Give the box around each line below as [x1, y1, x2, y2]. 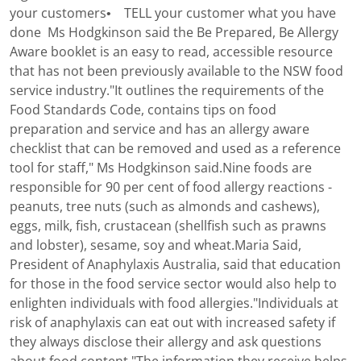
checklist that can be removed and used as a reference [10, 142, 341, 156]
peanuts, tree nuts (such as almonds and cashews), [10, 200, 320, 214]
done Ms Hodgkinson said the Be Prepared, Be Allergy [10, 26, 338, 40]
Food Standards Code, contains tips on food [10, 103, 276, 118]
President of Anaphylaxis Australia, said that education [10, 258, 341, 272]
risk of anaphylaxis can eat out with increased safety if [10, 316, 335, 330]
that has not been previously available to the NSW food [10, 64, 343, 79]
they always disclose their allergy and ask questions [10, 335, 322, 350]
